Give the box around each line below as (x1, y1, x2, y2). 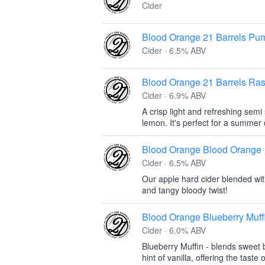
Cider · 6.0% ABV (142, 224, 206, 236)
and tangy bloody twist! (142, 184, 228, 196)
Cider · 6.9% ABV (142, 89, 206, 101)
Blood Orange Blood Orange (142, 143, 261, 156)
